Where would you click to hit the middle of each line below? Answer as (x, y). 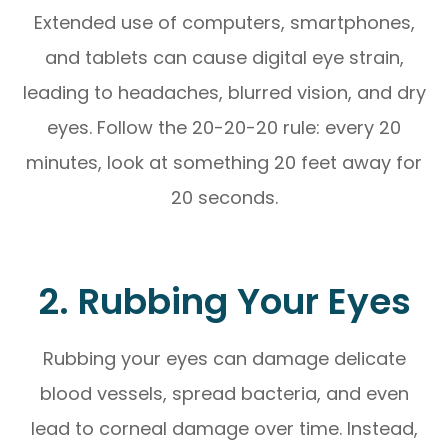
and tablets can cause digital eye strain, (224, 57)
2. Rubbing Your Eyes (224, 301)
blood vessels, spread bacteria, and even (224, 393)
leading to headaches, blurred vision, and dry (224, 92)
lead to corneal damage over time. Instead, (224, 428)
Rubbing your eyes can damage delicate (224, 358)
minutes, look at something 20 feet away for (224, 162)
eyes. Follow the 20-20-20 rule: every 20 (224, 127)
